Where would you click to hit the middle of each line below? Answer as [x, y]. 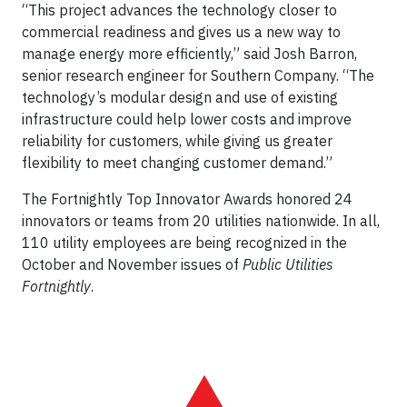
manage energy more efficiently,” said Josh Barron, [189, 54]
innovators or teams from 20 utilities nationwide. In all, [201, 221]
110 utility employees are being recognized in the [184, 243]
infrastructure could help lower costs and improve [187, 119]
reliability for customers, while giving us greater [177, 141]
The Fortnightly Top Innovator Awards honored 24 [187, 199]
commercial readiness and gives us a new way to [181, 32]
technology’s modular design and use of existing [180, 97]
